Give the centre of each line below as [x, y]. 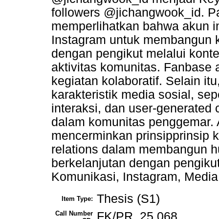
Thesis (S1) [128, 199]
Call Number [74, 214]
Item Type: [77, 199]
